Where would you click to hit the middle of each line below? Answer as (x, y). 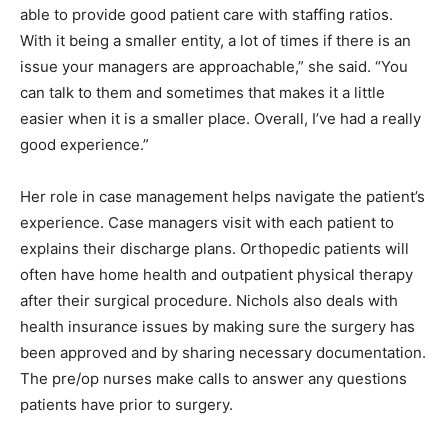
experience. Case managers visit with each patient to (207, 222)
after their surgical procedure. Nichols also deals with (209, 300)
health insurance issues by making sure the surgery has (217, 326)
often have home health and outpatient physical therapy (216, 274)
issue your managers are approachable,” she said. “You (214, 66)
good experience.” (84, 144)
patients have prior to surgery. (126, 404)
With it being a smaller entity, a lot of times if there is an (215, 40)
